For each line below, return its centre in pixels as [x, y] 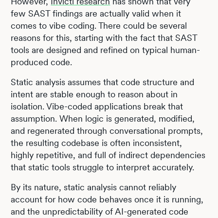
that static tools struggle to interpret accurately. [103, 167]
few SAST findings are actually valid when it [96, 13]
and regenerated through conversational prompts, [107, 130]
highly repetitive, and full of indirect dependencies [108, 155]
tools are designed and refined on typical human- [106, 50]
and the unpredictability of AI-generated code [100, 211]
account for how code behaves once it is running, [107, 199]
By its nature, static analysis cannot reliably [94, 187]
